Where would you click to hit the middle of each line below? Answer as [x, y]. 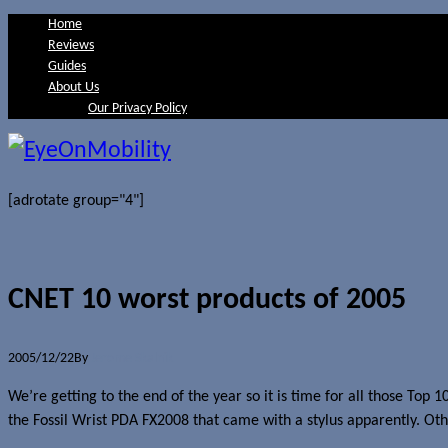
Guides [67, 66]
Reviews [71, 45]
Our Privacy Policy [137, 108]
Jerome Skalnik [132, 358]
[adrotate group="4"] [76, 201]
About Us [73, 87]
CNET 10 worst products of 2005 [207, 300]
